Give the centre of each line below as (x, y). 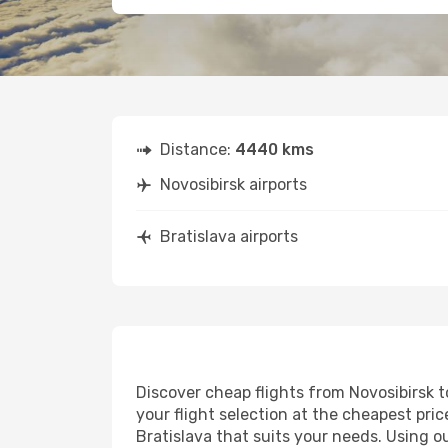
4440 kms (274, 149)
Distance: (197, 149)
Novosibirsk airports (233, 184)
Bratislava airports (229, 236)
